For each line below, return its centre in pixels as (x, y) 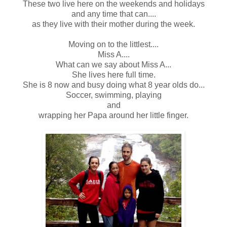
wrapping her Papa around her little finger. (113, 115)
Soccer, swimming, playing (113, 95)
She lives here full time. (113, 74)
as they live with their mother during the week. (113, 24)
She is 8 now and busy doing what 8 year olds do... (113, 85)
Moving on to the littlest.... (113, 44)
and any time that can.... (113, 14)
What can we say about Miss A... (113, 64)
